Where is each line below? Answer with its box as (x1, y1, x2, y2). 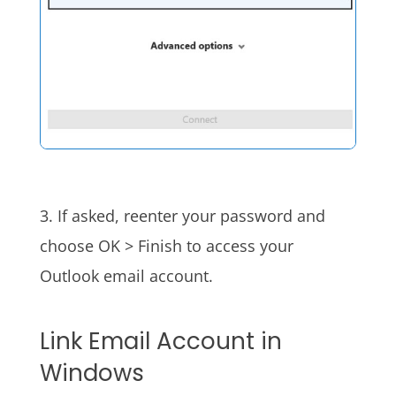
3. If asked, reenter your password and (39, 205, 325, 227)
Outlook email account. (39, 265, 213, 287)
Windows (39, 357, 144, 390)
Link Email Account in (39, 325, 282, 358)
